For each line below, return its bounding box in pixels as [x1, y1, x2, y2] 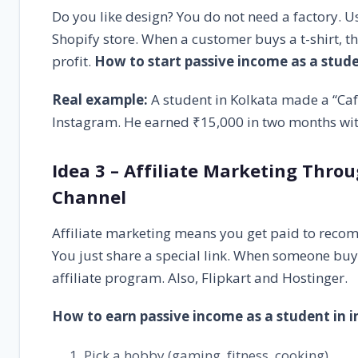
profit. [52, 51, 94, 70]
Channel [52, 184, 126, 209]
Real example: [52, 89, 148, 109]
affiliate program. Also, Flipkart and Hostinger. [52, 268, 348, 287]
